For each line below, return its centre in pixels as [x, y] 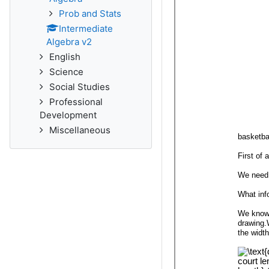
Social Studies [80, 87]
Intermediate [86, 29]
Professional [76, 102]
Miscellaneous [80, 130]
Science [66, 72]
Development [68, 115]
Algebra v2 [69, 42]
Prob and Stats [90, 14]
